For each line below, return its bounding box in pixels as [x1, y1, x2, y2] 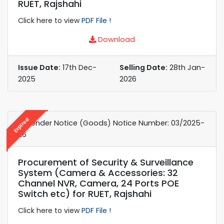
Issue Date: [18, 62, 60, 72]
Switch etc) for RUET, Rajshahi [18, 187, 151, 200]
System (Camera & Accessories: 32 [18, 166, 178, 179]
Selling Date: [119, 62, 167, 72]
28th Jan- [167, 62, 205, 72]
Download [96, 34, 135, 44]
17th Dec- [60, 62, 96, 72]
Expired [11, 115, 31, 134]
